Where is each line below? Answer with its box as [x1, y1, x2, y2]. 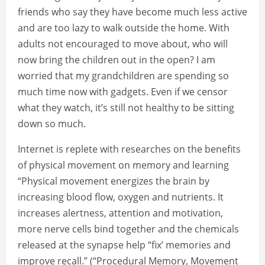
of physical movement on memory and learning [18, 159, 229, 172]
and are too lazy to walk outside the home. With [18, 21, 230, 35]
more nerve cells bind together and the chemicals [18, 222, 239, 236]
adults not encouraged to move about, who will [18, 37, 228, 51]
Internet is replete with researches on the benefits [18, 143, 241, 156]
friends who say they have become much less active [18, 5, 247, 19]
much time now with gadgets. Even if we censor [18, 85, 228, 99]
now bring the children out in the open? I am [18, 53, 215, 67]
